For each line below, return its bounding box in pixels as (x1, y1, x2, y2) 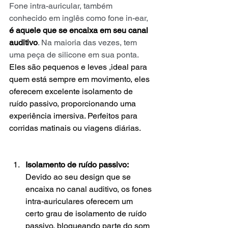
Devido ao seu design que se (25, 172, 133, 182)
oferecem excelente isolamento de (9, 86, 135, 96)
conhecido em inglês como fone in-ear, (9, 13, 150, 23)
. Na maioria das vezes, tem (38, 37, 139, 47)
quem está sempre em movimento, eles (9, 74, 152, 84)
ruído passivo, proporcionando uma (9, 98, 138, 108)
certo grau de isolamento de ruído (25, 208, 149, 218)
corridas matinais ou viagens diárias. (9, 123, 141, 133)
